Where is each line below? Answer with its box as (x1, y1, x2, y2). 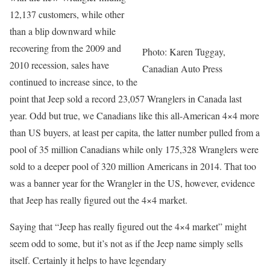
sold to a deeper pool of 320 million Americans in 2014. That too (10, 160, 256, 172)
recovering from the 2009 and (10, 42, 121, 54)
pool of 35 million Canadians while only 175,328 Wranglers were (10, 143, 259, 155)
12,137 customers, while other (10, 8, 124, 20)
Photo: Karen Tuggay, (142, 45, 225, 58)
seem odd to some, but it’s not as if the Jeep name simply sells (10, 237, 243, 250)
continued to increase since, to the (10, 75, 137, 88)
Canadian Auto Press (142, 62, 222, 75)
